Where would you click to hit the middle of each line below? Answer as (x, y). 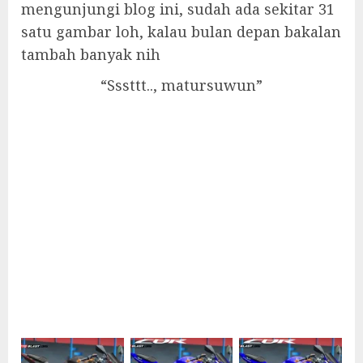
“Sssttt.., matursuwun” (181, 85)
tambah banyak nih (91, 54)
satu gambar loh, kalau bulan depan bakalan (181, 31)
